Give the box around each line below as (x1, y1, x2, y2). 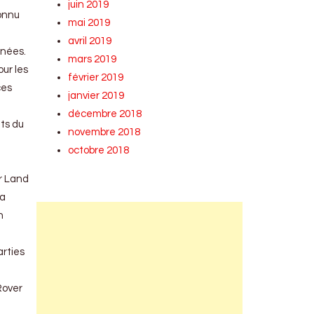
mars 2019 (68, 54, 117, 64)
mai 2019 (68, 18, 111, 28)
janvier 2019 (68, 90, 125, 101)
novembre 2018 (68, 127, 141, 137)
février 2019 (68, 72, 124, 83)
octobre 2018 (68, 145, 130, 156)
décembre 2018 (68, 109, 142, 119)
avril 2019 (68, 36, 112, 46)
